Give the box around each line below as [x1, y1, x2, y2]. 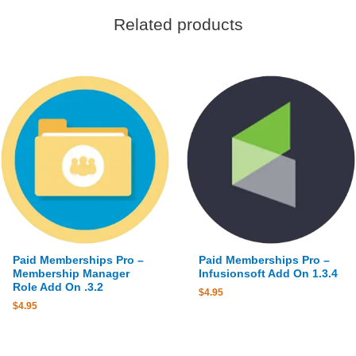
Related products [113, 15, 243, 34]
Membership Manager [13, 268, 130, 281]
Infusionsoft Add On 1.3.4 [199, 268, 339, 281]
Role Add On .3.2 [13, 281, 104, 294]
